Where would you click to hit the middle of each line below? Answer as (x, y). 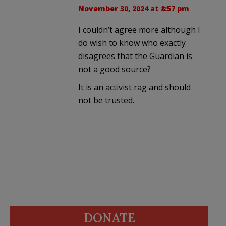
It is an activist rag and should (134, 87)
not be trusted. (106, 100)
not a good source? (115, 69)
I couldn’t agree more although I (139, 30)
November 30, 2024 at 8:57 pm (134, 8)
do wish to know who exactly (132, 43)
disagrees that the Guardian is (135, 56)
